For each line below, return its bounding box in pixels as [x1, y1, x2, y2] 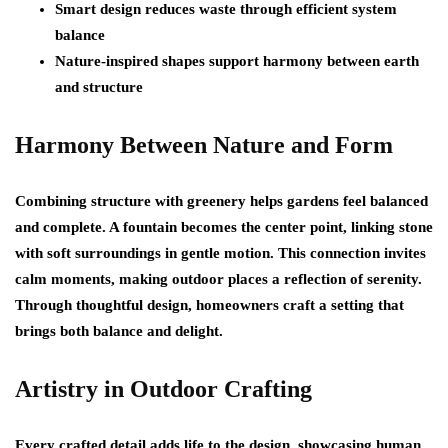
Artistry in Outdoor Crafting [15, 376, 312, 402]
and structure [55, 79, 143, 95]
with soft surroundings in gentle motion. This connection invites [15, 245, 426, 261]
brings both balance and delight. [15, 323, 223, 339]
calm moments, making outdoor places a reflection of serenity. [15, 271, 422, 287]
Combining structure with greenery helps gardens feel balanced [15, 193, 428, 209]
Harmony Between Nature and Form [15, 132, 393, 158]
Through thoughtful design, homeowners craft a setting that [15, 297, 404, 313]
